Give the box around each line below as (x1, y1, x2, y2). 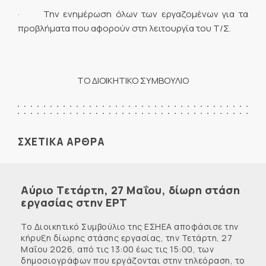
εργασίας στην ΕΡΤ (21, 195, 128, 210)
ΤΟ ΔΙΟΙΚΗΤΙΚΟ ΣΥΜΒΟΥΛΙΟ (77, 74, 189, 87)
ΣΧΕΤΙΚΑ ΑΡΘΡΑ (18, 135, 105, 148)
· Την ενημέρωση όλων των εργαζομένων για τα (18, 7, 248, 20)
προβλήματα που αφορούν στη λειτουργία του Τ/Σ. (18, 21, 231, 34)
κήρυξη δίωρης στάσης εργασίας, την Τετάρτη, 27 (21, 232, 232, 243)
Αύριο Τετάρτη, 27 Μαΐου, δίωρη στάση (21, 183, 240, 197)
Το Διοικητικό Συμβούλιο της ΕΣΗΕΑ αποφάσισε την (21, 221, 239, 232)
